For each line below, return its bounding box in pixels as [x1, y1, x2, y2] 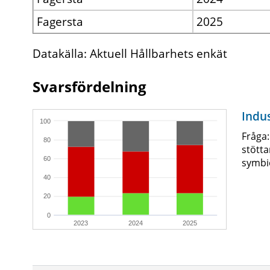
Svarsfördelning [32, 77, 146, 97]
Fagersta [36, 14, 83, 30]
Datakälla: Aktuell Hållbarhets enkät [32, 46, 227, 62]
